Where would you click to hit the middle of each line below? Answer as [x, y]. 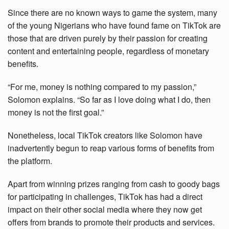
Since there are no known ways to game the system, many [112, 13]
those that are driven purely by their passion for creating [108, 38]
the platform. [30, 161]
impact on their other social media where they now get [105, 210]
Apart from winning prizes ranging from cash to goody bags [114, 184]
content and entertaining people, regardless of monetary [108, 51]
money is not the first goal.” [56, 112]
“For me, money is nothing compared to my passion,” [102, 87]
